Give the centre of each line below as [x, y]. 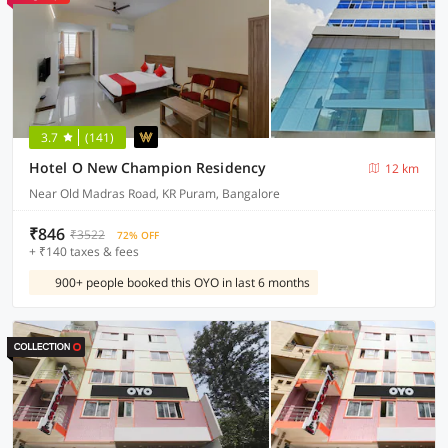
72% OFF [138, 235]
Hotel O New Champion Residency [147, 167]
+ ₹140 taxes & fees [84, 251]
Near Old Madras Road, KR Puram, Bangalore [154, 193]
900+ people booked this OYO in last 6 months [182, 282]
